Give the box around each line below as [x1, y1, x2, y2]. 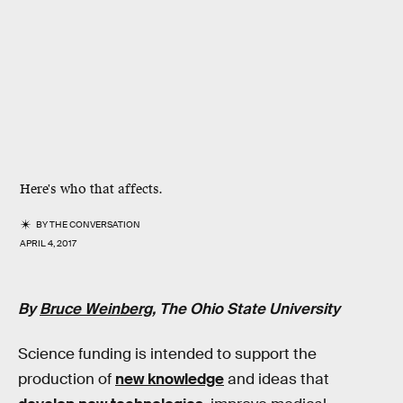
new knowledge [115, 369, 224, 389]
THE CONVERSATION [49, 219, 141, 230]
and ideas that [224, 369, 329, 389]
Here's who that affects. [20, 181, 166, 198]
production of [18, 369, 115, 389]
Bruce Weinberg [40, 300, 152, 318]
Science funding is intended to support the [18, 344, 317, 363]
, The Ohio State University [152, 300, 340, 318]
